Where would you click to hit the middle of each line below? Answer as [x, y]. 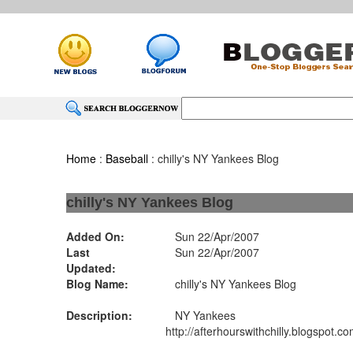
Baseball [127, 158]
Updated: [91, 268]
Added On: [96, 236]
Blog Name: [98, 284]
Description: [100, 315]
